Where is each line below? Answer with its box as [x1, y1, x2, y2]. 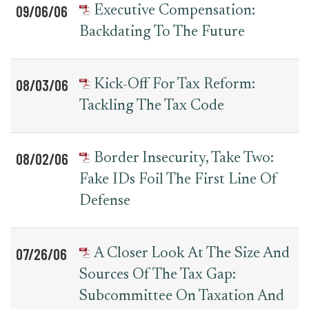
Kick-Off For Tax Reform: [94, 77, 255, 92]
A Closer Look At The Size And [94, 246, 290, 261]
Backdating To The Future [79, 25, 245, 40]
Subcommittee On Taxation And [79, 289, 284, 304]
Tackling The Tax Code [79, 99, 224, 114]
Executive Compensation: [94, 3, 255, 19]
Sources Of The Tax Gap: [79, 268, 236, 283]
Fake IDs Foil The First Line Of [79, 172, 277, 188]
